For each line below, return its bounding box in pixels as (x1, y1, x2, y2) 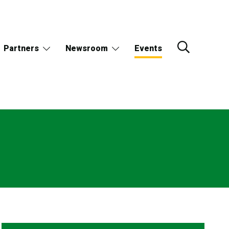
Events (134, 42, 162, 55)
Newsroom (65, 42, 108, 55)
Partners (3, 42, 39, 55)
